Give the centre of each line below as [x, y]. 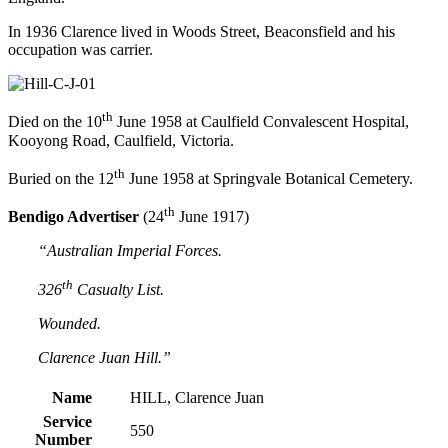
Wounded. [69, 323]
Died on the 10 [55, 122]
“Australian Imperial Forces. [130, 251]
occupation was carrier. [80, 50]
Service [67, 421]
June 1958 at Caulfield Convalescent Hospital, [261, 122]
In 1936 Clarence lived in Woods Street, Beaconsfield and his [201, 32]
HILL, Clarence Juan [195, 397]
